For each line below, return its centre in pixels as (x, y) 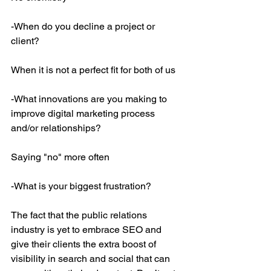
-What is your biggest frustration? (81, 186)
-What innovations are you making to (90, 99)
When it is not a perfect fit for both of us (93, 70)
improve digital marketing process (84, 113)
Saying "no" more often (60, 157)
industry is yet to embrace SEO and (87, 230)
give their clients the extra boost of (85, 244)
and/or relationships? (56, 128)
